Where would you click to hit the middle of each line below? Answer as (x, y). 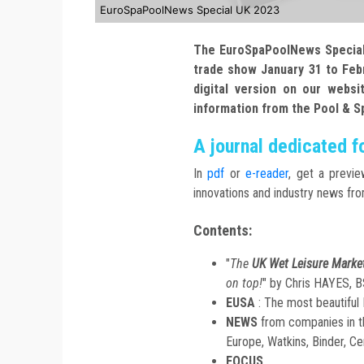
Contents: (223, 231)
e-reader (267, 174)
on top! (244, 284)
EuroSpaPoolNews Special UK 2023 (190, 10)
